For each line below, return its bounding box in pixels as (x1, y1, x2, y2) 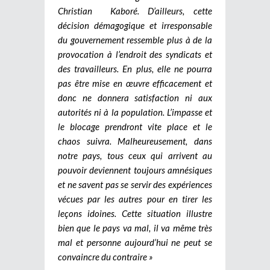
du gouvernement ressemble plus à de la (58, 34, 212, 45)
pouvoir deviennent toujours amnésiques (58, 164, 212, 175)
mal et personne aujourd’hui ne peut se (58, 236, 212, 248)
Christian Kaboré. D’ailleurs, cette (58, 5, 212, 16)
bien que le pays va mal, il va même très (58, 222, 212, 233)
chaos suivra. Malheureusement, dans (58, 135, 212, 146)
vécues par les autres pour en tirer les (58, 193, 212, 204)
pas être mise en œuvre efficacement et (58, 77, 212, 89)
